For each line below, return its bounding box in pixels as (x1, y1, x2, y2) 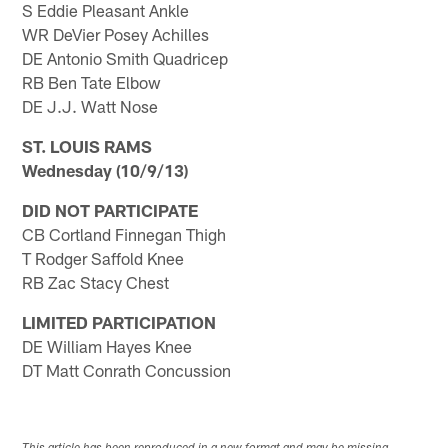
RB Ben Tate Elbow (22, 72, 162, 93)
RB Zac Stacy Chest (22, 272, 170, 293)
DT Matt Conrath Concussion (22, 360, 232, 381)
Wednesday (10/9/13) (22, 160, 189, 181)
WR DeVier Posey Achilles (22, 24, 210, 45)
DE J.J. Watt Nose (22, 96, 159, 117)
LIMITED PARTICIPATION (22, 312, 217, 333)
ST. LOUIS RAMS (22, 136, 153, 157)
